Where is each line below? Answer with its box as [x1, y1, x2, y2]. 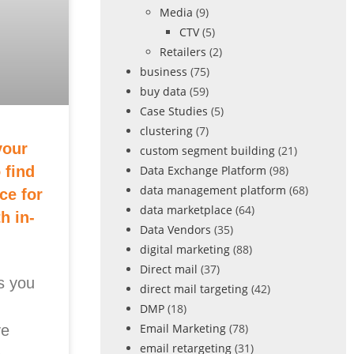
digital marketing [139, 242, 230, 257]
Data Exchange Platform [139, 163, 266, 178]
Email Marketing [139, 321, 226, 336]
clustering [139, 123, 193, 138]
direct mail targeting [139, 281, 248, 296]
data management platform [139, 183, 286, 198]
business [139, 64, 187, 79]
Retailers [159, 44, 206, 59]
